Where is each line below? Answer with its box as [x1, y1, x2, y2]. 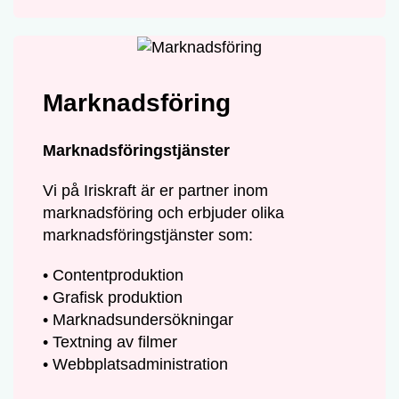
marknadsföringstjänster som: [43, 226, 254, 245]
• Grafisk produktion [43, 289, 183, 307]
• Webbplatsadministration [43, 355, 229, 374]
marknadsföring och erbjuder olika [43, 204, 285, 223]
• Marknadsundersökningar [43, 311, 234, 330]
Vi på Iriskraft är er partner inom [43, 182, 269, 200]
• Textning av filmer [43, 333, 178, 352]
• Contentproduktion [43, 266, 184, 285]
